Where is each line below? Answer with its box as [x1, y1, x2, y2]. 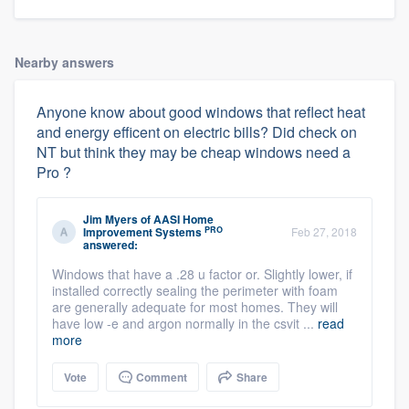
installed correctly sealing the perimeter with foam [52, 281, 338, 300]
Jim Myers [83, 211, 138, 228]
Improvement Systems [83, 224, 202, 241]
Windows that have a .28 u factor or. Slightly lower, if [52, 265, 352, 284]
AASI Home [153, 211, 214, 228]
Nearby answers [15, 53, 114, 72]
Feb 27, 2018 [291, 224, 357, 240]
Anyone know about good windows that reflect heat [37, 101, 365, 123]
